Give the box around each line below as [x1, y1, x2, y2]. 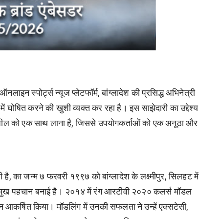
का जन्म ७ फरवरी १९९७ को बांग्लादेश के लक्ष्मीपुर [13, 171, 165, 181]
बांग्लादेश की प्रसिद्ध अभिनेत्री [102, 87, 196, 98]
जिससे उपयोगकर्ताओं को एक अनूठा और [75, 117, 198, 128]
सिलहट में [169, 171, 199, 181]
